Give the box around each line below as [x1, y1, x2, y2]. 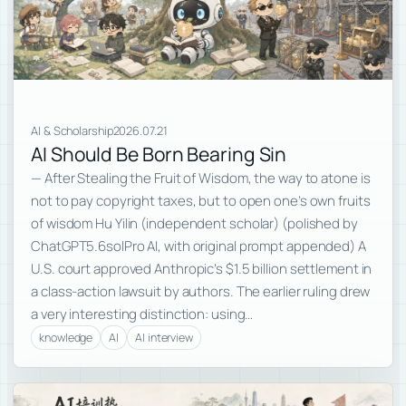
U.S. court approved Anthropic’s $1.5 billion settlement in [31, 258, 372, 278]
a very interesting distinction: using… [31, 304, 254, 324]
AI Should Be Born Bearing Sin [31, 140, 287, 167]
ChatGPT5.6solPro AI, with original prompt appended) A [31, 236, 366, 256]
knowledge [39, 329, 93, 345]
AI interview [135, 329, 193, 345]
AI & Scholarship [31, 121, 113, 139]
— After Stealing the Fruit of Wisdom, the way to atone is [31, 168, 371, 188]
